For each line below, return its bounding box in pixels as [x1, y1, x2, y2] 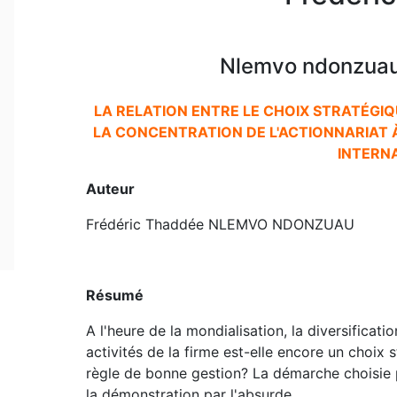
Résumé [85, 285, 144, 304]
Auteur [85, 179, 135, 198]
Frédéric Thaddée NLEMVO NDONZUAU [85, 214, 354, 233]
